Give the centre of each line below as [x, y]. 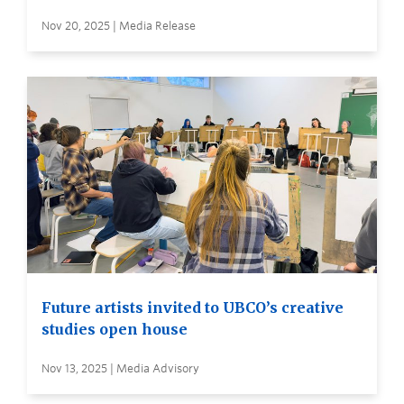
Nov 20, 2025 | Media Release [119, 26]
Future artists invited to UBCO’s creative [193, 308]
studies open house [115, 330]
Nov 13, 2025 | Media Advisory [120, 369]
